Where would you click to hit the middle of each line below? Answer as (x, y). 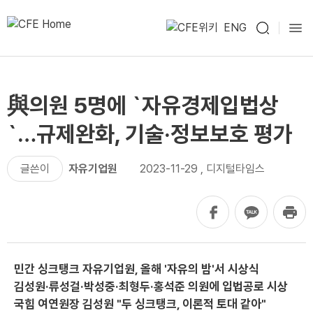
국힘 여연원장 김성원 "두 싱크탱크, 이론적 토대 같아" (140, 304)
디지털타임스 (235, 169)
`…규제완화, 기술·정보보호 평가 (150, 134)
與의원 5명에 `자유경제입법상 (143, 105)
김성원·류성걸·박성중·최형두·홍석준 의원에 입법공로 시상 (151, 286)
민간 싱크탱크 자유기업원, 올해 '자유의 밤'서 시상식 (137, 269)
